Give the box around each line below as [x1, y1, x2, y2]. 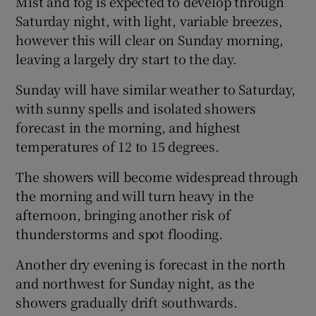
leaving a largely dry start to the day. [16, 49, 237, 68]
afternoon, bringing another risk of [16, 205, 231, 224]
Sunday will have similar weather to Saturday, [16, 79, 296, 98]
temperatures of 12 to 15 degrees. [16, 136, 219, 155]
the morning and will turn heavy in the [16, 186, 254, 205]
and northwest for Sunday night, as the [16, 273, 255, 292]
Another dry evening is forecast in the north [16, 254, 286, 273]
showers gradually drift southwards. [16, 292, 238, 311]
